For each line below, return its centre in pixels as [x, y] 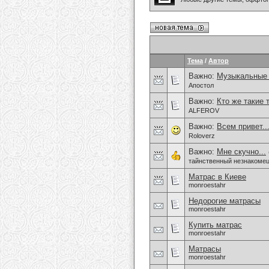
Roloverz [202, 136]
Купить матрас [215, 225]
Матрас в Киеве [217, 177]
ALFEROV [204, 111]
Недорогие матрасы [225, 201]
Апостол [201, 86]
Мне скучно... [241, 152]
